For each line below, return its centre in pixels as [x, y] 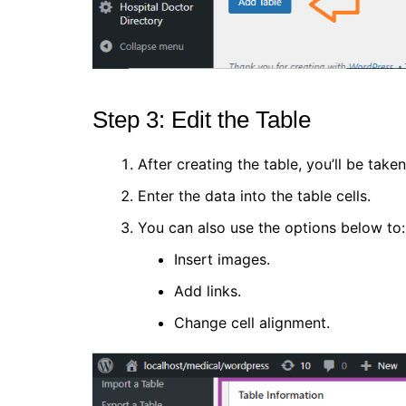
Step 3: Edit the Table [202, 119]
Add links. [208, 290]
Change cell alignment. [252, 322]
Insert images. [222, 259]
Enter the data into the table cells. [254, 195]
